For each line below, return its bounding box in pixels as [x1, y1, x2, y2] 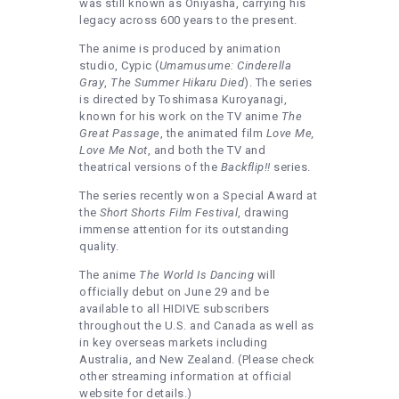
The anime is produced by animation [79, 41, 281, 55]
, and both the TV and [147, 142, 265, 157]
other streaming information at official [79, 369, 292, 383]
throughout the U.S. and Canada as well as [79, 318, 314, 332]
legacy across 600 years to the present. [79, 12, 297, 27]
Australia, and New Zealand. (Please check [79, 352, 315, 366]
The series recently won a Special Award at [79, 188, 317, 202]
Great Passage [79, 126, 160, 140]
